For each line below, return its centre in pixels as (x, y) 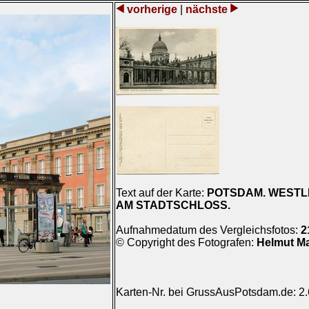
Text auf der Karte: (161, 193)
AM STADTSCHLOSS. (173, 205)
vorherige (152, 9)
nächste (207, 9)
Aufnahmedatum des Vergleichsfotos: (208, 230)
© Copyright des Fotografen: (186, 242)
